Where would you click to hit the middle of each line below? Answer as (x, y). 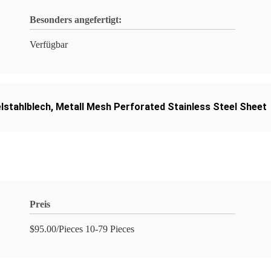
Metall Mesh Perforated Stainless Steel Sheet (161, 107)
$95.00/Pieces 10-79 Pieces (82, 229)
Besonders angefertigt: (76, 20)
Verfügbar (49, 44)
